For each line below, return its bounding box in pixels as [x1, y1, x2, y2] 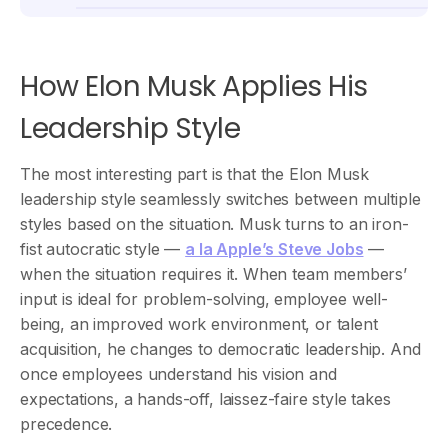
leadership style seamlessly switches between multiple [20, 189, 421, 209]
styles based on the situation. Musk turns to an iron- [20, 214, 409, 234]
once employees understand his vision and [20, 364, 337, 384]
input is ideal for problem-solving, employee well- [20, 289, 388, 309]
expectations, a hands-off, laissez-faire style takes [20, 389, 391, 409]
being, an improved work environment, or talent [20, 314, 378, 334]
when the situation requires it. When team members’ [20, 264, 407, 284]
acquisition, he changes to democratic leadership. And [20, 339, 421, 359]
